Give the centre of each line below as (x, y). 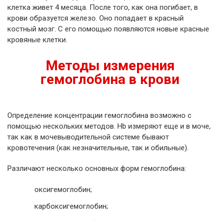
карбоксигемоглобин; (71, 206)
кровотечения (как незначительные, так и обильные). (98, 148)
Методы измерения (110, 66)
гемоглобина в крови (110, 80)
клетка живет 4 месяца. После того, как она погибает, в (103, 8)
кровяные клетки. (37, 40)
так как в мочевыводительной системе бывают (88, 137)
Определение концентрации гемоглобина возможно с (99, 116)
